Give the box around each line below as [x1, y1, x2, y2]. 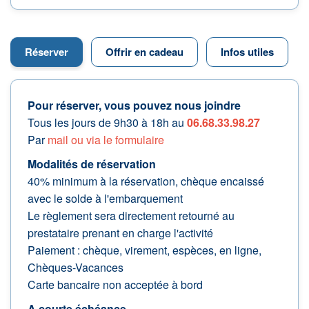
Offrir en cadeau [106, 44, 183, 60]
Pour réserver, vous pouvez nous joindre [28, 97, 241, 114]
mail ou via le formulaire [48, 132, 164, 148]
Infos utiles [221, 44, 274, 60]
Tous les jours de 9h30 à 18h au [28, 114, 187, 131]
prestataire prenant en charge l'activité [28, 225, 213, 241]
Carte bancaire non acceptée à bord [28, 277, 203, 293]
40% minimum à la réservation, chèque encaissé [28, 173, 264, 190]
